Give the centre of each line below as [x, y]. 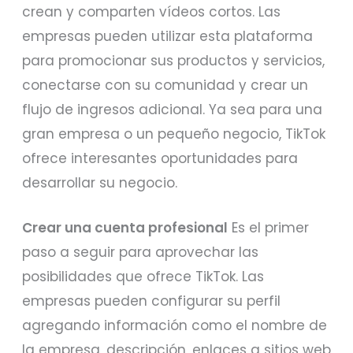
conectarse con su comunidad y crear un [165, 85]
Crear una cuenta [85, 227]
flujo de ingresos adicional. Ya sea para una [173, 109]
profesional [188, 227]
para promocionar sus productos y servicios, [174, 60]
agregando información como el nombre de [175, 325]
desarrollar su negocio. [100, 182]
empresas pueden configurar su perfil [152, 301]
